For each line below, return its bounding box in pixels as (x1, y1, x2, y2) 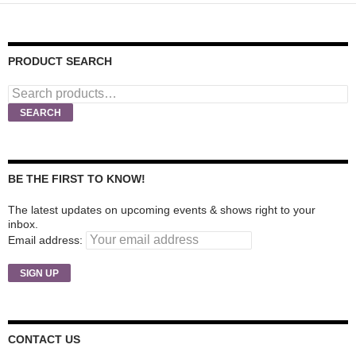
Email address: (8, 234, 83, 247)
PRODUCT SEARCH (8, 55, 112, 68)
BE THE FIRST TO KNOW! (8, 172, 145, 186)
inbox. (8, 218, 38, 231)
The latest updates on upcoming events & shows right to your (8, 203, 315, 217)
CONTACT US (8, 333, 80, 346)
